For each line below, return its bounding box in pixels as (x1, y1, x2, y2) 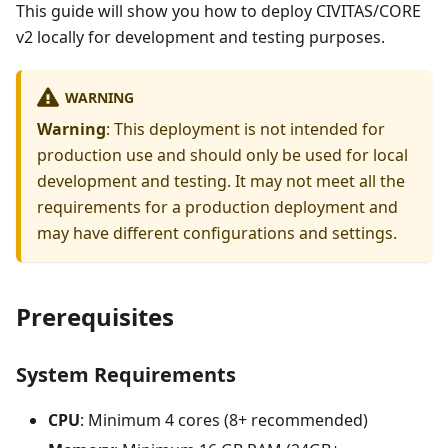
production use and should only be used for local (37, 143, 408, 166)
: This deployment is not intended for (106, 117, 385, 140)
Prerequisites (16, 299, 174, 333)
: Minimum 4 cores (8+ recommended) (80, 408, 368, 431)
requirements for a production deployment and (37, 195, 398, 218)
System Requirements (16, 360, 236, 388)
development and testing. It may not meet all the (37, 169, 405, 192)
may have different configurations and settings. (37, 221, 397, 244)
